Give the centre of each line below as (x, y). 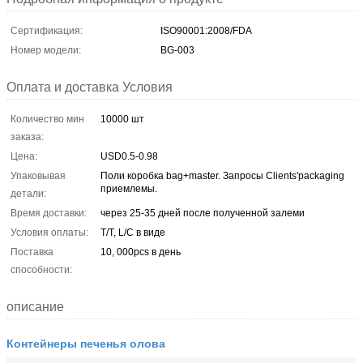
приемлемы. (129, 188)
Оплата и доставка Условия (90, 87)
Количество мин (47, 119)
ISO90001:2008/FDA (206, 30)
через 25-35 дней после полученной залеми (203, 213)
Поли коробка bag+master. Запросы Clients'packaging (222, 175)
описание (35, 306)
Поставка (32, 252)
